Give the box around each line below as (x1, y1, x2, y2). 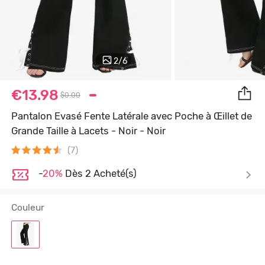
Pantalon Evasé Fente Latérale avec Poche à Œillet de (11, 110, 253, 122)
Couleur (11, 202, 45, 214)
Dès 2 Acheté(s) (62, 167, 137, 180)
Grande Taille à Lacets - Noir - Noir (11, 125, 166, 137)
